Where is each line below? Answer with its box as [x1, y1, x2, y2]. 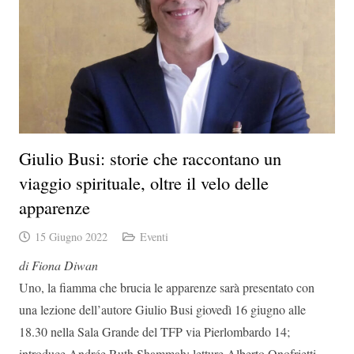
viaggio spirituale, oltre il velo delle [19, 171, 269, 195]
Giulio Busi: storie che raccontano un [19, 146, 281, 171]
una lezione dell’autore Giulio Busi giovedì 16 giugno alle [19, 301, 306, 318]
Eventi [139, 229, 168, 245]
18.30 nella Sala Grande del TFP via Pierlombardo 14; [19, 323, 290, 341]
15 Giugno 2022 [34, 229, 107, 245]
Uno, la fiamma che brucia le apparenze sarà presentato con [19, 279, 314, 296]
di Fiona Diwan [19, 257, 98, 274]
